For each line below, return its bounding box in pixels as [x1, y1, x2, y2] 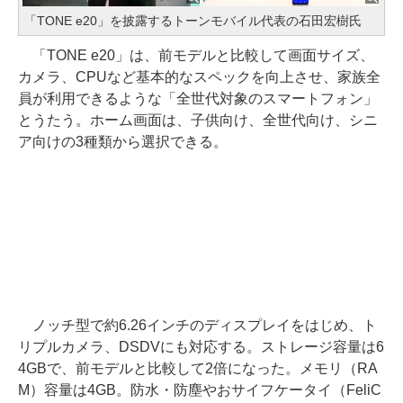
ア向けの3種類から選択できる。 [18, 133, 228, 149]
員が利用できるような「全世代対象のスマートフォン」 [18, 90, 378, 106]
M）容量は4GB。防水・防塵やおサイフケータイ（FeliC [18, 381, 381, 398]
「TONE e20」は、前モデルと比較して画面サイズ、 [18, 47, 374, 63]
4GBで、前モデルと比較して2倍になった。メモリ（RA [18, 360, 378, 376]
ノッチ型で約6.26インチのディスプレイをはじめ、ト [18, 317, 377, 333]
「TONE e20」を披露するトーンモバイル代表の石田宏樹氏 [24, 13, 362, 28]
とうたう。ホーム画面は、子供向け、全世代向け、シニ [18, 112, 378, 128]
